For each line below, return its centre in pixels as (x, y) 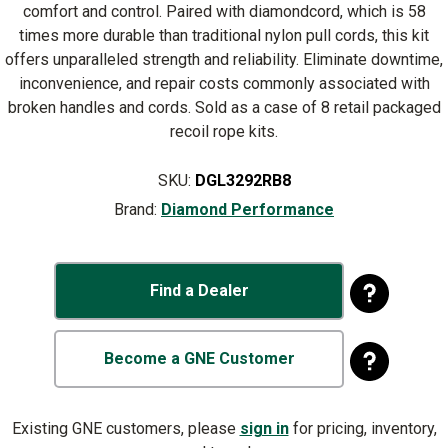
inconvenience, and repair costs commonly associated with (224, 83)
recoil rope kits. (224, 131)
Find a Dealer (199, 290)
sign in (264, 428)
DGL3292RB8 (242, 180)
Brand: (135, 209)
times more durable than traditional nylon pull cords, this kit (224, 35)
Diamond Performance (247, 209)
